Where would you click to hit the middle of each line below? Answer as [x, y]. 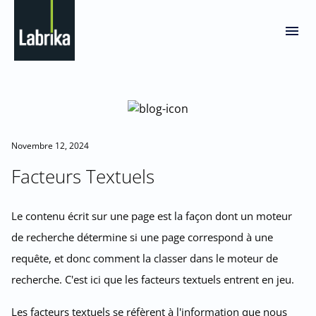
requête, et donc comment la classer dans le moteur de [145, 258]
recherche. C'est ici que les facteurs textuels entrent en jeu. [153, 279]
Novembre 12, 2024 [50, 145]
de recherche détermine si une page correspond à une [142, 237]
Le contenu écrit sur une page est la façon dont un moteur [152, 215]
